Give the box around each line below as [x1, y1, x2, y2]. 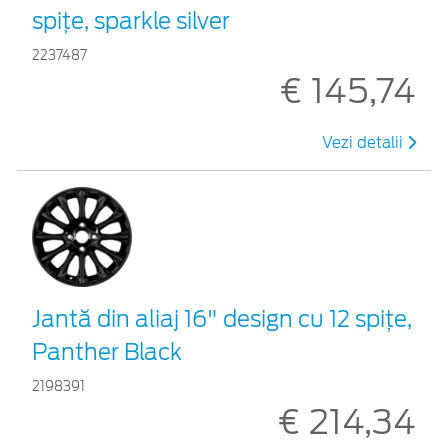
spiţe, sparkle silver [32, 7, 230, 34]
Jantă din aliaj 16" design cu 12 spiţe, [32, 305, 412, 332]
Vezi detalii [322, 133, 407, 152]
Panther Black [32, 338, 182, 365]
